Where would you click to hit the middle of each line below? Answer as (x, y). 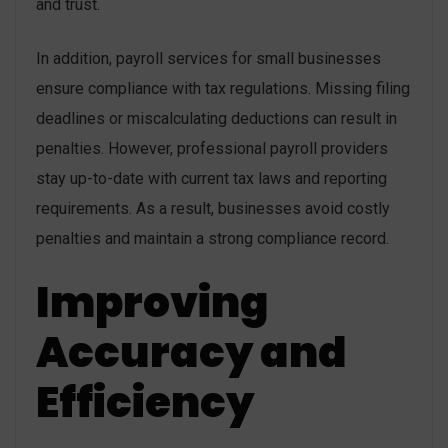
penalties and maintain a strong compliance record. (212, 239)
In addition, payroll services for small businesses (208, 59)
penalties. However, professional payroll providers (212, 149)
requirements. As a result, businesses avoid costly (213, 209)
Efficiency (145, 403)
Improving (152, 303)
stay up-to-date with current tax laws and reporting (211, 179)
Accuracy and (191, 353)
